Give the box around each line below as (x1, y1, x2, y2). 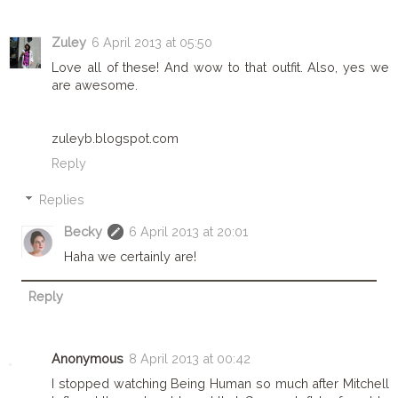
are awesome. (52, 76, 138, 92)
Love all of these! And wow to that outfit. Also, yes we (52, 59, 389, 75)
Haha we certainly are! (64, 249, 197, 265)
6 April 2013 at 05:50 (92, 34, 212, 50)
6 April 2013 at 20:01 (129, 224, 249, 240)
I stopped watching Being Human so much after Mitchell (52, 376, 389, 392)
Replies (39, 192, 85, 208)
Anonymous (52, 351, 123, 367)
